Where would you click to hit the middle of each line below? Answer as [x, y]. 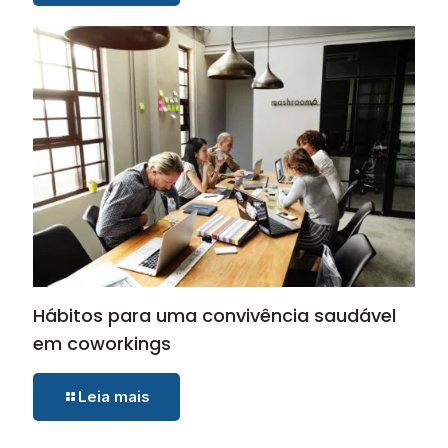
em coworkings [102, 344]
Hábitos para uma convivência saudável [214, 316]
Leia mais [114, 397]
